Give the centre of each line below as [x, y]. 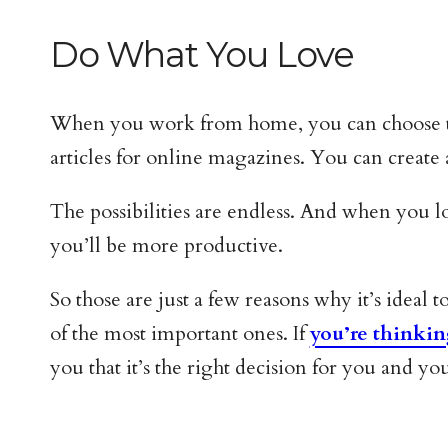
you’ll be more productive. [166, 245]
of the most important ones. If [179, 333]
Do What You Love [201, 55]
